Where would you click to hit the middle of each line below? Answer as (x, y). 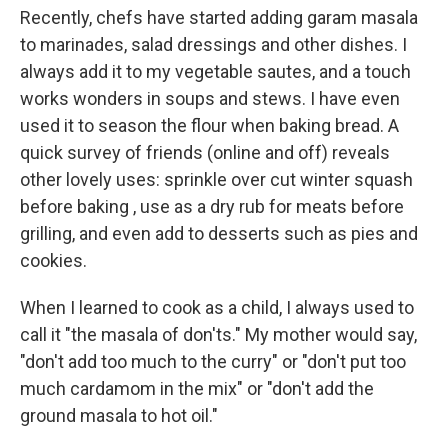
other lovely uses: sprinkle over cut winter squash (216, 179)
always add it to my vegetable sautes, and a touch (215, 71)
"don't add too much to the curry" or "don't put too (213, 361)
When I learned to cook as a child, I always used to (217, 307)
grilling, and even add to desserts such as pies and (219, 233)
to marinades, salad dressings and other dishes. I (213, 44)
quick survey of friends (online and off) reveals (205, 152)
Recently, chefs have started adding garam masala (219, 17)
